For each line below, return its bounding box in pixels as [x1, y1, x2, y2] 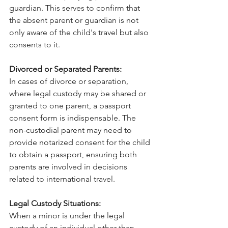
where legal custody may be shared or [9, 89, 148, 99]
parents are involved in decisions [9, 162, 129, 172]
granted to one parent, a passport [9, 101, 133, 111]
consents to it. [9, 40, 60, 50]
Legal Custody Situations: [9, 198, 101, 209]
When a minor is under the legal [9, 211, 127, 221]
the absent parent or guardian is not [9, 15, 140, 25]
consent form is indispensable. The [9, 113, 138, 123]
